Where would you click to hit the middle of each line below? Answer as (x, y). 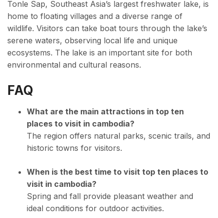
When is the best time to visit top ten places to (118, 172)
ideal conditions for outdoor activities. (95, 208)
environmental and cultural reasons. (74, 65)
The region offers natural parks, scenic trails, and (118, 136)
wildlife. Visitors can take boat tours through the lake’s (107, 28)
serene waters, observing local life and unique (92, 40)
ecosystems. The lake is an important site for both (100, 53)
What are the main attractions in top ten (105, 111)
